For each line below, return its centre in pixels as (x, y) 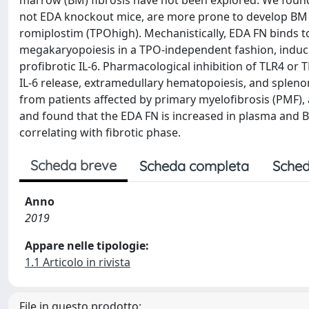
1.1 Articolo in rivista (78, 262)
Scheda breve (73, 165)
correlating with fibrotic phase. (100, 132)
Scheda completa (194, 166)
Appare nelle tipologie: (87, 246)
